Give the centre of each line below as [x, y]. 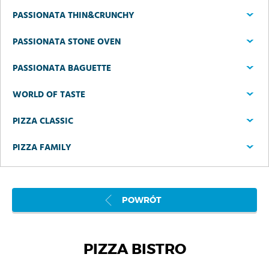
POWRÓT [141, 200]
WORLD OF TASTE [49, 95]
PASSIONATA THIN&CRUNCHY [74, 15]
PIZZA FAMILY [42, 147]
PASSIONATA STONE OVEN [67, 42]
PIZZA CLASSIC [43, 121]
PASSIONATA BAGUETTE [62, 68]
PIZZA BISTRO [135, 249]
